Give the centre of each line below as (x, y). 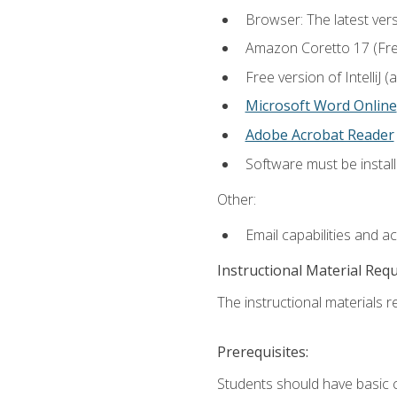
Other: (236, 199)
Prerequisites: (262, 352)
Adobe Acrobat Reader (319, 135)
